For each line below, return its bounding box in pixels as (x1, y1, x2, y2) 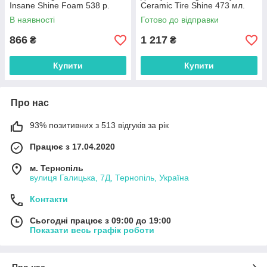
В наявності (10, 15, 55, 24)
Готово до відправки (141, 15, 219, 24)
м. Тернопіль (30, 163, 83, 173)
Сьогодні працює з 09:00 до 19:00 (30, 216, 171, 225)
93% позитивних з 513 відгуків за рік (30, 120, 169, 130)
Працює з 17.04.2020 (30, 142, 115, 151)
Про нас (11, 98, 49, 108)
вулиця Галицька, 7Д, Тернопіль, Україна (30, 173, 189, 182)
